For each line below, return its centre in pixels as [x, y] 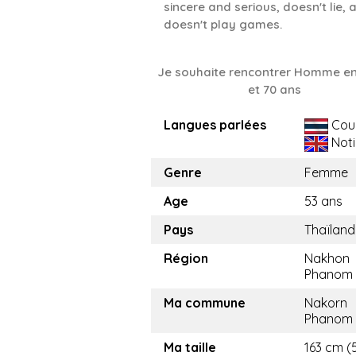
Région [186, 258]
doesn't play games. [223, 24]
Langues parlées [215, 125]
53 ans [323, 201]
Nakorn [326, 303]
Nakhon [327, 258]
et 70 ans [274, 89]
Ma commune [205, 303]
